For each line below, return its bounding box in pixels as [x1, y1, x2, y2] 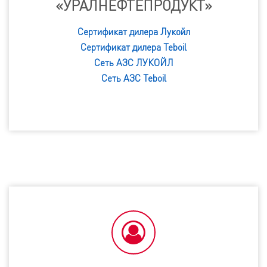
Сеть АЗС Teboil [101, 72, 166, 85]
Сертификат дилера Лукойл [77, 26, 190, 38]
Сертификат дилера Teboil [80, 41, 187, 54]
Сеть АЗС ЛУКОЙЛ [94, 57, 173, 69]
